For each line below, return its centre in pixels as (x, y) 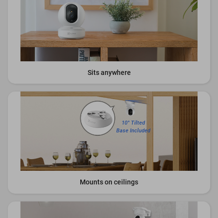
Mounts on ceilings (109, 182)
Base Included (133, 131)
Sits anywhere (109, 72)
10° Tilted (133, 123)
